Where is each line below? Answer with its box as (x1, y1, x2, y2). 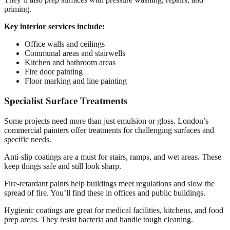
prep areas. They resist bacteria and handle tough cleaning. (4, 215, 193, 224)
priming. (4, 5, 31, 14)
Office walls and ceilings (25, 40, 105, 49)
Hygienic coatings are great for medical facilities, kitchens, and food (4, 205, 223, 215)
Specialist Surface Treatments (4, 95, 127, 106)
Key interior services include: (4, 22, 105, 31)
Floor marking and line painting (25, 76, 127, 86)
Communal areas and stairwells (25, 49, 125, 58)
